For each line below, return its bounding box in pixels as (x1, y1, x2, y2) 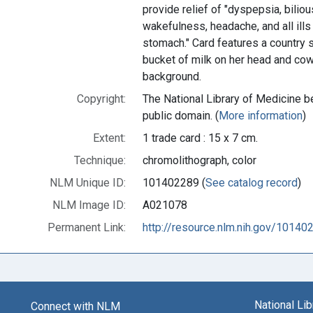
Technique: (74, 153, 126, 167)
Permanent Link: (48, 220, 126, 234)
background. (143, 69, 201, 83)
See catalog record (205, 175, 298, 189)
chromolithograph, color (143, 153, 256, 167)
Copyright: (77, 92, 126, 105)
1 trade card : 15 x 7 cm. (143, 131, 258, 145)
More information (219, 108, 303, 122)
